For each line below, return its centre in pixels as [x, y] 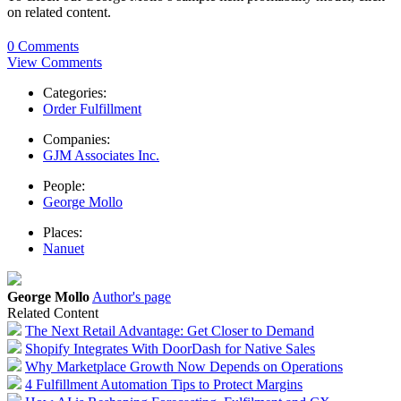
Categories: [75, 93]
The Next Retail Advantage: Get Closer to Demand [170, 331]
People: [64, 186]
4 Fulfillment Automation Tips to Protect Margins [164, 385]
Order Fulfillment [92, 109]
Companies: [77, 140]
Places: [63, 233]
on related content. [59, 13]
